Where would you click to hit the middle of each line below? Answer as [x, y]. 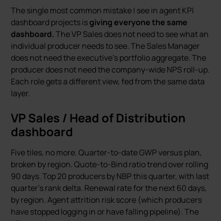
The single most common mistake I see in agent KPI [103, 10]
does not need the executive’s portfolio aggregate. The [109, 58]
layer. [21, 93]
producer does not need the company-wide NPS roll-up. [110, 70]
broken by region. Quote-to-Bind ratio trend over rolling [110, 164]
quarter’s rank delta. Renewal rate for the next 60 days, [109, 188]
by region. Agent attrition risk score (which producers [107, 200]
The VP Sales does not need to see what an [132, 34]
